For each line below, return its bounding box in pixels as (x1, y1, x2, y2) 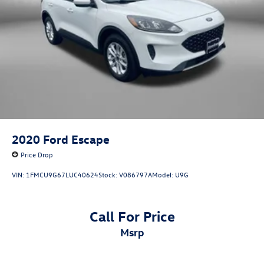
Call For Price (89, 206, 175, 225)
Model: (152, 170, 175, 180)
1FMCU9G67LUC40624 (26, 170, 98, 180)
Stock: (98, 170, 119, 180)
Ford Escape (43, 131, 110, 146)
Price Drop (21, 149, 53, 159)
